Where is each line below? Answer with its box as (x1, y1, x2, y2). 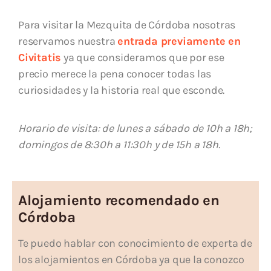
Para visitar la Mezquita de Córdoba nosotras (18, 18, 236, 32)
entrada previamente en (117, 34, 241, 48)
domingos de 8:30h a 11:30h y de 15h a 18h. (18, 138, 220, 152)
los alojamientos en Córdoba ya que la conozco (18, 253, 244, 267)
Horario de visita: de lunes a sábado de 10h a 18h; (18, 122, 252, 135)
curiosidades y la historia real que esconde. (18, 83, 225, 97)
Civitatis (18, 51, 62, 65)
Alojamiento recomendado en (18, 192, 220, 209)
